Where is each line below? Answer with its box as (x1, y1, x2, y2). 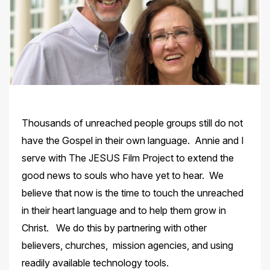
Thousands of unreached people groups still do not (21, 116, 243, 129)
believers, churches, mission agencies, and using (21, 239, 233, 251)
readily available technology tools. (21, 256, 171, 269)
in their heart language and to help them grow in (21, 204, 226, 216)
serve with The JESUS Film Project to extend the (21, 151, 234, 164)
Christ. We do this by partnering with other (21, 221, 207, 234)
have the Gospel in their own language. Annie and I (21, 134, 244, 146)
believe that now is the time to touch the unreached (21, 186, 243, 199)
